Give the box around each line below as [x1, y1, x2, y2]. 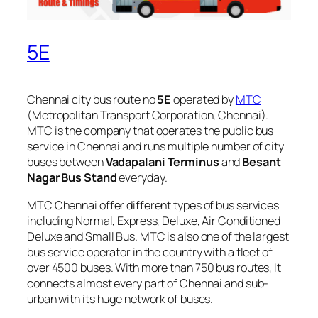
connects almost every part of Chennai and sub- [27, 275, 269, 291]
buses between [27, 154, 106, 170]
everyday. [116, 170, 168, 186]
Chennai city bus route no [27, 92, 158, 108]
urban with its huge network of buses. [27, 290, 214, 307]
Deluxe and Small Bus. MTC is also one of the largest [27, 228, 289, 244]
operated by [171, 92, 236, 108]
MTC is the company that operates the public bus [27, 123, 274, 139]
